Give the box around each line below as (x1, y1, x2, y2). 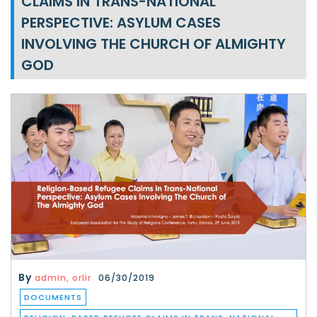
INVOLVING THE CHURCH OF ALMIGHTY (21, 34, 286, 54)
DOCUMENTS (24, 292, 82, 303)
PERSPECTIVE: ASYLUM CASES (21, 13, 221, 33)
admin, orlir (35, 272, 91, 284)
